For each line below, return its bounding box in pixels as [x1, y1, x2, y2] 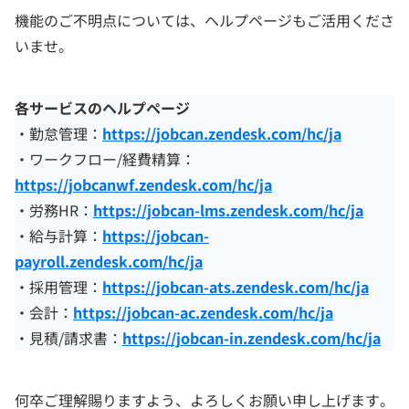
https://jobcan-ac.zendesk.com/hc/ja [73, 301, 333, 323]
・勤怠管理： [15, 122, 102, 144]
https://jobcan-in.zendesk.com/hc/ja [122, 327, 381, 349]
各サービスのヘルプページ [15, 97, 190, 119]
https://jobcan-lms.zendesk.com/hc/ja [93, 199, 363, 221]
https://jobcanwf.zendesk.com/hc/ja [15, 173, 272, 195]
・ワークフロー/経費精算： [15, 148, 195, 170]
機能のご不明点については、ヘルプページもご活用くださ [15, 9, 394, 31]
